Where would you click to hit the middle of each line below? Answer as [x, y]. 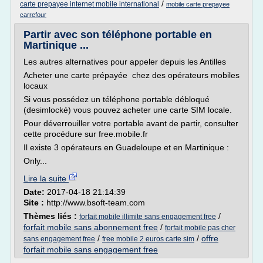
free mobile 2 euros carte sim [148, 239]
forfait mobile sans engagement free [91, 249]
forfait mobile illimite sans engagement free [148, 217]
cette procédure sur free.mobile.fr [86, 134]
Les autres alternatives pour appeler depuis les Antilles [125, 62]
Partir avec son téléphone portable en [118, 35]
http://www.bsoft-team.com [96, 203]
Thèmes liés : [51, 216]
